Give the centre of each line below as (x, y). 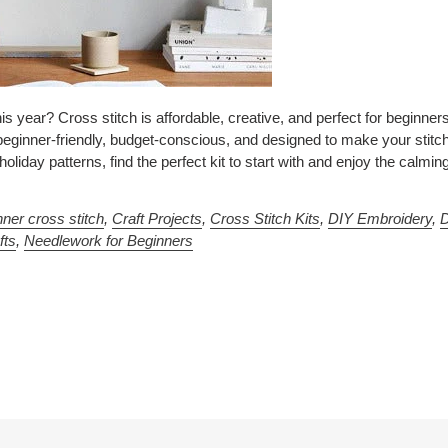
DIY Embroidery (380, 218)
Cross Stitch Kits (265, 218)
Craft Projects (157, 218)
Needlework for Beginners (109, 240)
